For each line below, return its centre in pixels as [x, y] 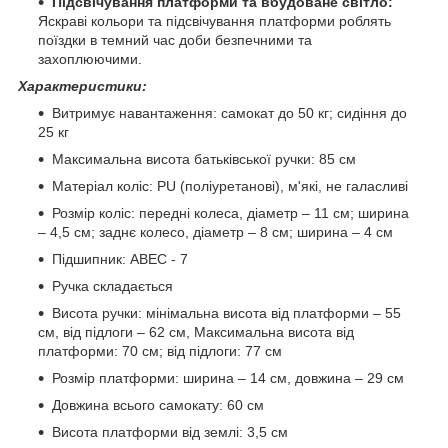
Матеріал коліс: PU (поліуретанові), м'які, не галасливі [230, 186]
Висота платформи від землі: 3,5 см [170, 432]
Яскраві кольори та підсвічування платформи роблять [214, 21]
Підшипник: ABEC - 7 [120, 259]
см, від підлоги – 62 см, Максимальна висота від [196, 332]
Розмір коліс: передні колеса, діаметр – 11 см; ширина [230, 213]
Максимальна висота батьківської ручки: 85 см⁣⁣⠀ [209, 159]
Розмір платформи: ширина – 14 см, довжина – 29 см [228, 378]
